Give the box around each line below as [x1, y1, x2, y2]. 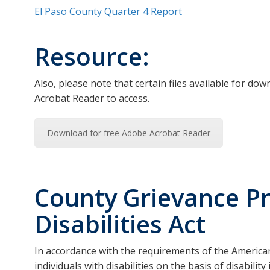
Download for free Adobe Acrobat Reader [47, 127, 210, 139]
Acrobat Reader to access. [34, 91, 149, 105]
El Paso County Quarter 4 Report [34, 4, 182, 18]
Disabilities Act [34, 207, 206, 241]
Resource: [34, 39, 149, 73]
